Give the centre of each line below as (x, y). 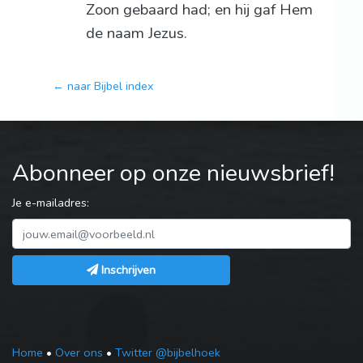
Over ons (79, 352)
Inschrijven (128, 270)
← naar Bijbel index (104, 86)
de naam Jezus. (136, 34)
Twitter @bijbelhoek (168, 352)
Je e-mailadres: (51, 203)
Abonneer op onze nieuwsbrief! (173, 173)
